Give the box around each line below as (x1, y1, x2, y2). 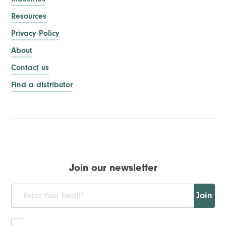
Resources (11, 12, 47, 21)
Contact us (11, 63, 49, 73)
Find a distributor (11, 80, 73, 90)
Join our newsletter (69, 164, 157, 174)
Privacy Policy (11, 29, 60, 38)
